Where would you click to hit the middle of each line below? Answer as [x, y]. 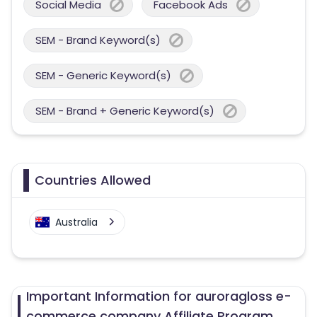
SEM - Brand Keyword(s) [98, 40]
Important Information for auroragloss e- [159, 296]
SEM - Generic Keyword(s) [103, 75]
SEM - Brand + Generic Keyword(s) [125, 111]
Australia [76, 222]
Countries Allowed [93, 180]
